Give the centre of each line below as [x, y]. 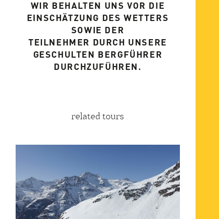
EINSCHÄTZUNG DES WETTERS [98, 17]
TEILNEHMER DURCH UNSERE [98, 42]
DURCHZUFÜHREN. [98, 66]
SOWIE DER [98, 30]
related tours [98, 116]
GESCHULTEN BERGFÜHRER [98, 54]
